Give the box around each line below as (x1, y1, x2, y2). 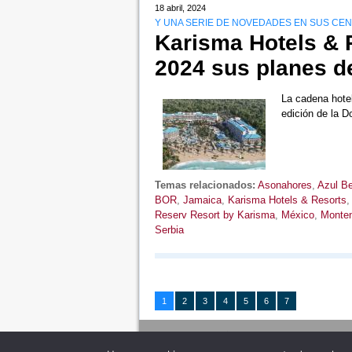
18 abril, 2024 (154, 3, 206, 13)
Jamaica (182, 194, 222, 207)
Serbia (154, 224, 184, 236)
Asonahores (257, 179, 312, 192)
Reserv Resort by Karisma (154, 209, 275, 222)
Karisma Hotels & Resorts (227, 194, 346, 207)
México (280, 209, 314, 222)
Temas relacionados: (154, 179, 255, 192)
